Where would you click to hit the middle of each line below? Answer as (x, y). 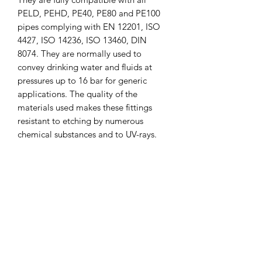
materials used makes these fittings (85, 107)
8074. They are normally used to (80, 53)
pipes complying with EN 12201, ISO (89, 26)
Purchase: (36, 223)
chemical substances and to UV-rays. (87, 134)
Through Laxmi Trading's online (91, 236)
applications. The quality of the (77, 94)
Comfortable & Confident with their (87, 211)
